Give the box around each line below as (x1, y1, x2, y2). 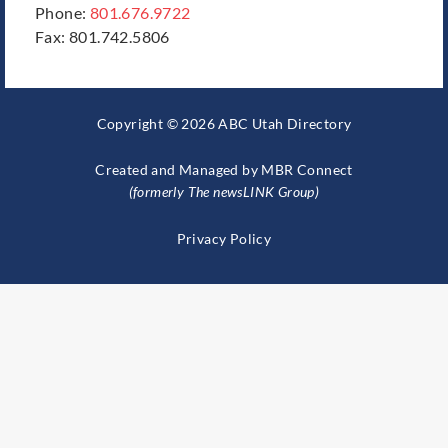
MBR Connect (261, 161, 353, 179)
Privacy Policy (176, 229, 272, 247)
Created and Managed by (95, 161, 262, 179)
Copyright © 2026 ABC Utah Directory (96, 114, 352, 132)
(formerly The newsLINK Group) (128, 183, 320, 201)
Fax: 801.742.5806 (35, 26, 170, 46)
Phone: (35, 2, 90, 22)
